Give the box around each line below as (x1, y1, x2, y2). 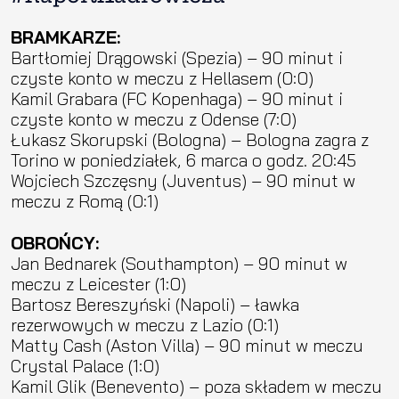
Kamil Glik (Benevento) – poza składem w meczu (11, 374, 382, 397)
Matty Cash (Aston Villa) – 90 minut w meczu (11, 333, 363, 356)
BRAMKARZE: (11, 25, 120, 48)
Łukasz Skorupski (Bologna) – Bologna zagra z (11, 127, 369, 151)
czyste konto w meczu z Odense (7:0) (11, 107, 297, 130)
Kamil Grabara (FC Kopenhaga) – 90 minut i (11, 86, 343, 110)
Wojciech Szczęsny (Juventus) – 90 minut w (11, 168, 355, 191)
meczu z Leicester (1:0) (11, 272, 186, 295)
